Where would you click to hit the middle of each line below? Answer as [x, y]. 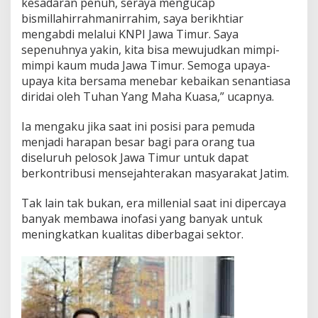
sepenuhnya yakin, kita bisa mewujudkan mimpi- [150, 50]
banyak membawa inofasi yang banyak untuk [142, 219]
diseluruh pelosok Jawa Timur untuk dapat [135, 158]
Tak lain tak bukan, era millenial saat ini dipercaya [154, 203]
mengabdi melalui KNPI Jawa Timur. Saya [130, 34]
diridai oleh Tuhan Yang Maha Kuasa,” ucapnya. [148, 97]
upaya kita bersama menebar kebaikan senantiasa [156, 81]
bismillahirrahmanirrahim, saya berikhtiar [132, 19]
